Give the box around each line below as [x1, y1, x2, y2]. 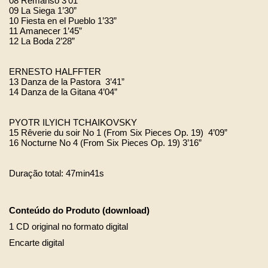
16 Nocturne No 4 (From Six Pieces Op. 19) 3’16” [9, 138, 202, 148]
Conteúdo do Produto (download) [9, 206, 150, 216]
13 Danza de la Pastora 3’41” [9, 77, 124, 87]
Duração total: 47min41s [9, 168, 104, 178]
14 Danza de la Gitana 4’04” [9, 87, 117, 97]
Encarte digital [9, 238, 64, 248]
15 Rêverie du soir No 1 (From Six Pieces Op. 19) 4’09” [9, 127, 227, 138]
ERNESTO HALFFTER [9, 66, 101, 77]
